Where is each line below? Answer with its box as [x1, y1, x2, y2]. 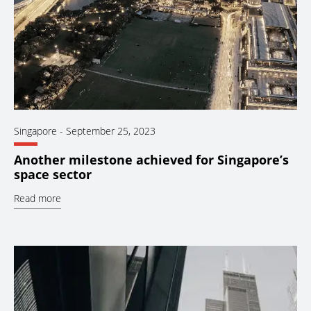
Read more [14, 192, 61, 205]
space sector [14, 166, 92, 183]
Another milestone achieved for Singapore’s [14, 151, 289, 169]
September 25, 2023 [66, 124, 155, 138]
